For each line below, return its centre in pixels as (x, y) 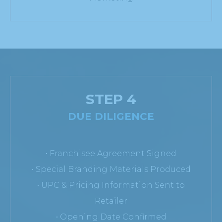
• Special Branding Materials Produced (111, 169)
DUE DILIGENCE (111, 116)
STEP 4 (111, 99)
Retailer (111, 201)
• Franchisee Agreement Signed (111, 153)
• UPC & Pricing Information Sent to (111, 185)
